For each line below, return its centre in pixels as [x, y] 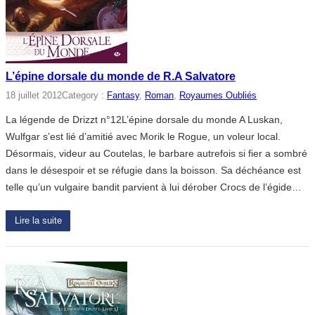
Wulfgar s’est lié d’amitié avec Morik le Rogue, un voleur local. [143, 136]
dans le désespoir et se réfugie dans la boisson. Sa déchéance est [153, 170]
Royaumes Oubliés [218, 95]
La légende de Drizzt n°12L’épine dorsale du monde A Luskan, [144, 119]
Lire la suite [38, 220]
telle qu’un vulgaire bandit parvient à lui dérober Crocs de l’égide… [154, 187]
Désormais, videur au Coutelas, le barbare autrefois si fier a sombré [156, 153]
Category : [84, 95]
